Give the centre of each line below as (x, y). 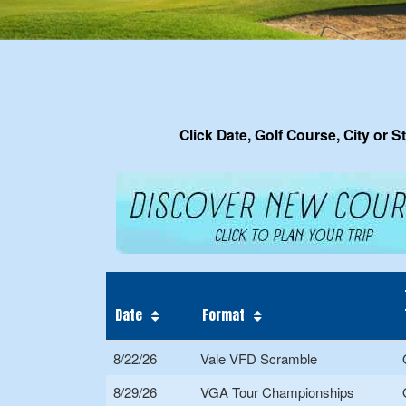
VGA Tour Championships (277, 392)
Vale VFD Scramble (259, 359)
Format (223, 315)
